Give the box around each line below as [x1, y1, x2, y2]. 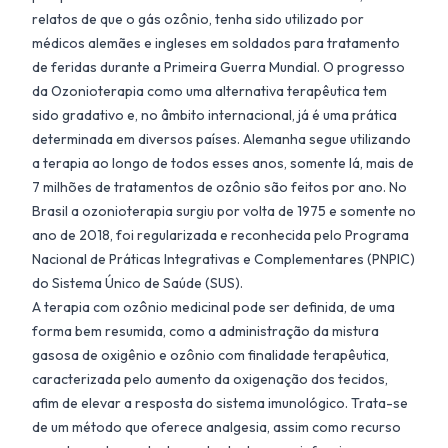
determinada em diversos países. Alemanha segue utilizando [32, 129, 411, 148]
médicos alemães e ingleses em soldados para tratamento [32, 33, 400, 52]
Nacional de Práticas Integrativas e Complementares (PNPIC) [32, 249, 415, 268]
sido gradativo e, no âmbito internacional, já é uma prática [32, 105, 397, 124]
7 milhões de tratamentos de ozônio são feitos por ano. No [32, 177, 407, 196]
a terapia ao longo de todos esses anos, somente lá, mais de [32, 153, 414, 172]
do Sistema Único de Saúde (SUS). [32, 273, 243, 292]
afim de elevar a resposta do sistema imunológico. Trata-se [32, 393, 408, 412]
